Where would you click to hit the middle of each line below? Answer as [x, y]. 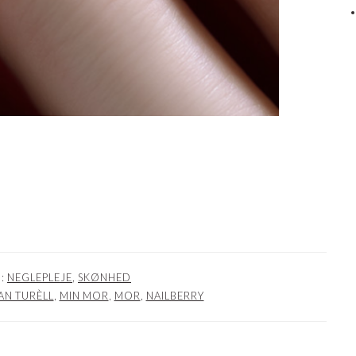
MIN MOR [84, 296]
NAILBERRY [175, 296]
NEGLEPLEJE [40, 277]
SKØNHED [104, 277]
